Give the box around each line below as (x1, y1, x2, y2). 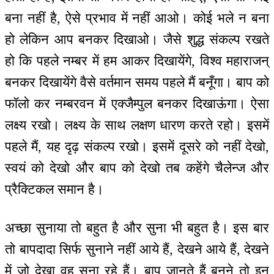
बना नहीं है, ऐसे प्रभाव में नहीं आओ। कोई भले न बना (5, 10, 269, 26)
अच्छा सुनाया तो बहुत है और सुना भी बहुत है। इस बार (5, 220, 269, 235)
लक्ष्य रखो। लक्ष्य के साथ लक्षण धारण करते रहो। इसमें (5, 117, 269, 133)
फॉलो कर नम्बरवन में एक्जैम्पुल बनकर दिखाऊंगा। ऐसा (5, 96, 269, 112)
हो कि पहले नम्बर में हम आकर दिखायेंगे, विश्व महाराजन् (5, 53, 269, 69)
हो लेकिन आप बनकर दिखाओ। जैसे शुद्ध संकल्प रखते (5, 32, 269, 48)
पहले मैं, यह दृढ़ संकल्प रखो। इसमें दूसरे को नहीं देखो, (5, 139, 269, 155)
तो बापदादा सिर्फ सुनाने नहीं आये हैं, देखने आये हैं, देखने (5, 241, 269, 257)
